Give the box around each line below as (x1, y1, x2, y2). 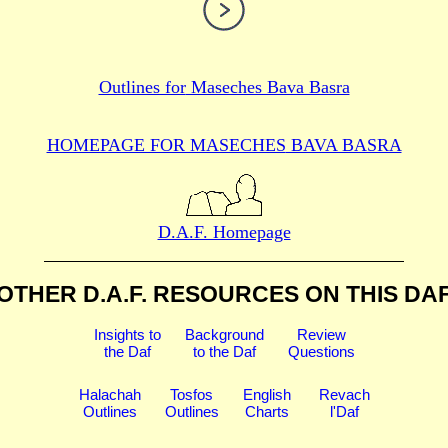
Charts (244, 403, 289, 421)
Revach (318, 386, 370, 404)
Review (296, 326, 346, 344)
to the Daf (192, 343, 256, 361)
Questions (287, 343, 355, 361)
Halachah (78, 386, 141, 404)
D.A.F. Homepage (157, 222, 291, 243)
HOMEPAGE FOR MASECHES (46, 135, 286, 156)
